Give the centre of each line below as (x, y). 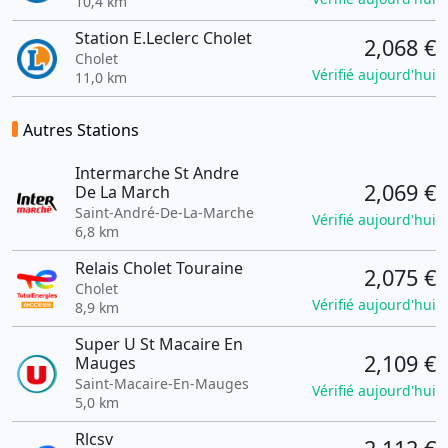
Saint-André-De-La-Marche (164, 212)
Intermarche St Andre (156, 173)
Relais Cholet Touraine (158, 268)
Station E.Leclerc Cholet (163, 38)
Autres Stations (81, 130)
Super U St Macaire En (158, 344)
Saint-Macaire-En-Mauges (161, 383)
